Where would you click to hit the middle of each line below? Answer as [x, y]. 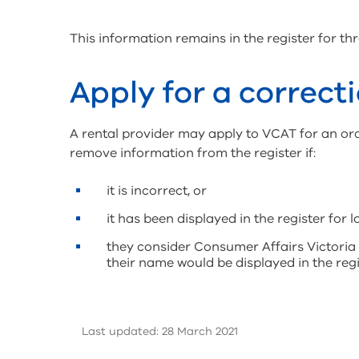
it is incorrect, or [157, 191]
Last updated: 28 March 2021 [160, 332]
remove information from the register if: [193, 153]
